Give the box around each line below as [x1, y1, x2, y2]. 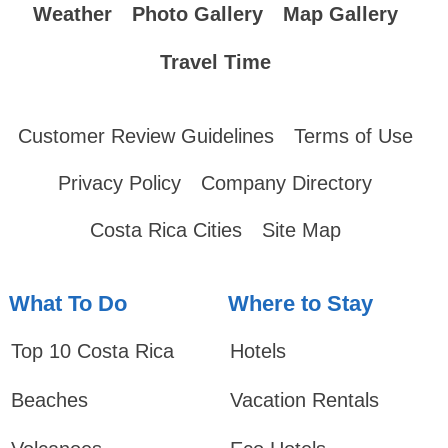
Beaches [10, 389, 88, 411]
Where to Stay [227, 291, 373, 316]
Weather [32, 3, 112, 25]
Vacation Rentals [229, 389, 379, 411]
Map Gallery [282, 3, 398, 25]
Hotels [229, 340, 286, 362]
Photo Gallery [131, 3, 263, 25]
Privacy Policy [58, 172, 182, 194]
